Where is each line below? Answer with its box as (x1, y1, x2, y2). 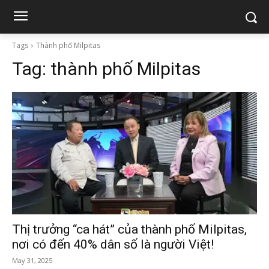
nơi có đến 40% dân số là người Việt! (12, 237, 214, 252)
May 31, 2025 (12, 256, 52, 265)
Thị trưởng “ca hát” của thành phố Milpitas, (12, 222, 247, 237)
